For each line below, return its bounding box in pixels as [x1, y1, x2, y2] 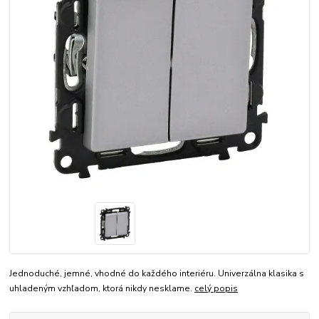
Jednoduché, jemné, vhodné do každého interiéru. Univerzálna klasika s [9, 268, 305, 280]
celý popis [194, 283, 239, 295]
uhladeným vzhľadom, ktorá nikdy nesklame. [9, 283, 195, 295]
